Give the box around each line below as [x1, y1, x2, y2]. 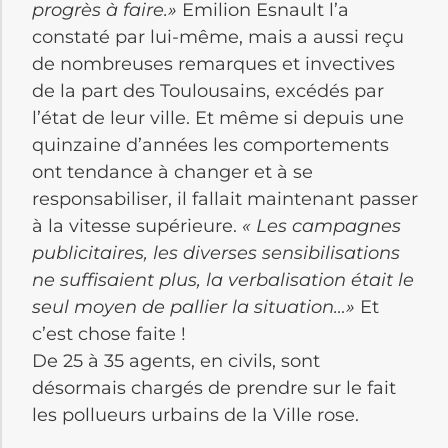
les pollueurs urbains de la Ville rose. [32, 403, 359, 426]
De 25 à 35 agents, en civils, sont [32, 349, 320, 372]
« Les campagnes [242, 214, 401, 237]
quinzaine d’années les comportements [32, 133, 389, 156]
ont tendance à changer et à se [32, 160, 313, 183]
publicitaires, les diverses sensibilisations [32, 241, 400, 264]
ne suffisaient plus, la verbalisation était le [32, 268, 414, 291]
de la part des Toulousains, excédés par [32, 79, 384, 102]
